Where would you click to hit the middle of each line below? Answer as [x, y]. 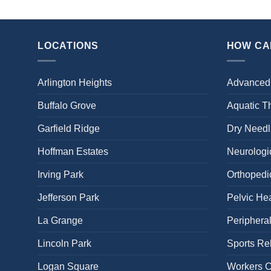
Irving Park [60, 175]
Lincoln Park [64, 243]
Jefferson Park [68, 198]
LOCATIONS [68, 46]
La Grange [60, 220]
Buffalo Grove [67, 106]
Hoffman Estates [73, 152]
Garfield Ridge [69, 129]
